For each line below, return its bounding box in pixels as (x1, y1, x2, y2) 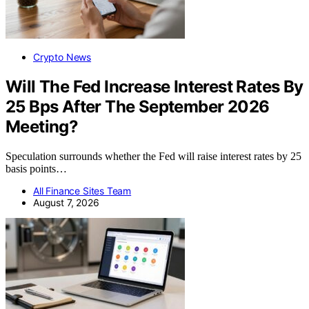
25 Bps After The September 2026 (6, 96, 270, 117)
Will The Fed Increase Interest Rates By (6, 76, 303, 97)
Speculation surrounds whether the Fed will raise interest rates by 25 (6, 150, 301, 162)
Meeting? (6, 116, 79, 137)
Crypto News (33, 50, 92, 63)
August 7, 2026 (33, 196, 99, 208)
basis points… (6, 162, 67, 175)
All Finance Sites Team (33, 184, 132, 197)
